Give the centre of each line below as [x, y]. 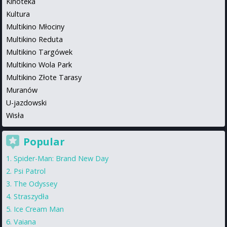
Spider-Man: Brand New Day [61, 158]
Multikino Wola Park [39, 64]
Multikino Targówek [39, 52]
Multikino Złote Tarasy [44, 77]
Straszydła [31, 196]
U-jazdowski [26, 102]
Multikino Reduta [34, 39]
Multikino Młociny [35, 26]
